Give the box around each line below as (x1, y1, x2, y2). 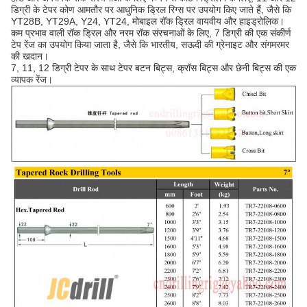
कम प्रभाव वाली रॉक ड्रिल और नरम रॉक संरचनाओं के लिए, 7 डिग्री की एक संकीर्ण (11, 27, 291, 39)
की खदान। (11, 51, 49, 62)
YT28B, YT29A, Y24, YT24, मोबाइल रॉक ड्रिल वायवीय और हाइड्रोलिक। (11, 16, 284, 27)
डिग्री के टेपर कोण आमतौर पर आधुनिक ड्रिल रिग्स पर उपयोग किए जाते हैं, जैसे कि (11, 4, 291, 16)
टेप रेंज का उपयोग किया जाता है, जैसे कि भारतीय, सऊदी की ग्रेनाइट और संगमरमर (11, 39, 289, 51)
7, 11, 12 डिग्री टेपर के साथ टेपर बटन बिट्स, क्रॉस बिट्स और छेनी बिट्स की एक (11, 62, 296, 74)
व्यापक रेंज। (11, 74, 53, 86)
